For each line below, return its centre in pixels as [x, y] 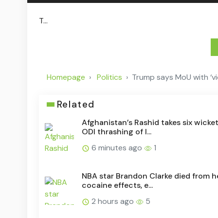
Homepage [66, 77]
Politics [109, 77]
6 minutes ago [117, 148]
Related [76, 105]
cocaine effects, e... [117, 185]
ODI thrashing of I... [117, 132]
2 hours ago [113, 201]
